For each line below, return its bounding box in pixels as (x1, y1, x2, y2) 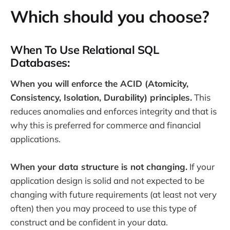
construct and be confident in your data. (10, 217, 168, 227)
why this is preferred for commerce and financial (10, 119, 201, 130)
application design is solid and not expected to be (10, 175, 204, 186)
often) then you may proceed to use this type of (10, 203, 197, 214)
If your (187, 161, 215, 172)
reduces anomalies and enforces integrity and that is (10, 105, 217, 117)
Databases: (10, 55, 70, 70)
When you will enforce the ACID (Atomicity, (10, 78, 188, 89)
